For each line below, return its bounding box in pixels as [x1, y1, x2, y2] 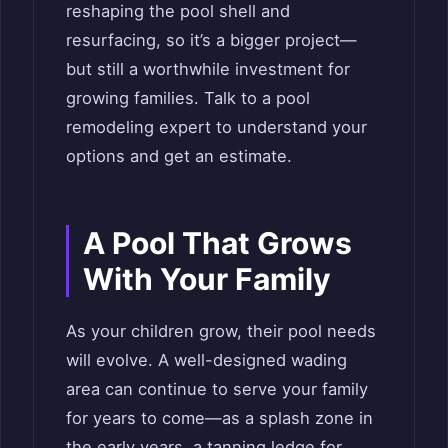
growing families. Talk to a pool [66, 88, 310, 109]
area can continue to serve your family [66, 379, 368, 400]
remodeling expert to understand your [66, 117, 367, 138]
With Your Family [83, 261, 331, 298]
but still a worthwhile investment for [66, 59, 350, 80]
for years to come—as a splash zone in [66, 408, 373, 429]
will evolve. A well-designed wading [66, 350, 347, 371]
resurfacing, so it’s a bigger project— [66, 30, 357, 51]
